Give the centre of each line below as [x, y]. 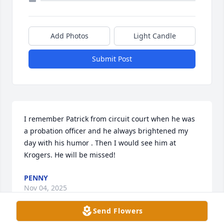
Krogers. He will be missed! [70, 155]
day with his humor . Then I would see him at [100, 143]
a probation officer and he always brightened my [106, 131]
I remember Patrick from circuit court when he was [109, 119]
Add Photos [69, 36]
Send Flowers [118, 211]
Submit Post [112, 59]
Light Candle [155, 36]
